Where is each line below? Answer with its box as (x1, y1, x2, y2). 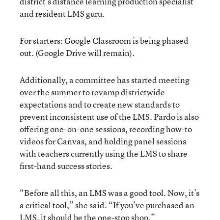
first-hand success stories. (20, 160, 113, 171)
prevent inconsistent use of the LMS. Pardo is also (20, 110, 199, 122)
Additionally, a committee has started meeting (20, 74, 190, 85)
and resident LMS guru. (20, 7, 106, 19)
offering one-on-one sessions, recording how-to (20, 123, 192, 135)
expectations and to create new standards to (20, 98, 180, 110)
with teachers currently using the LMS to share (20, 147, 188, 159)
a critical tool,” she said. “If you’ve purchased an (20, 199, 194, 211)
